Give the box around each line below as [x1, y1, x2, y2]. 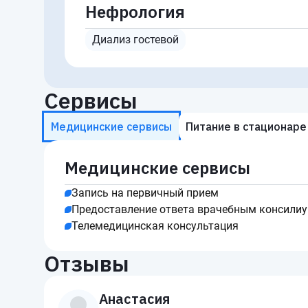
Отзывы [44, 249, 129, 278]
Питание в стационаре [186, 120, 307, 133]
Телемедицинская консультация [71, 219, 239, 232]
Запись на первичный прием [71, 186, 219, 199]
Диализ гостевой [92, 33, 179, 46]
